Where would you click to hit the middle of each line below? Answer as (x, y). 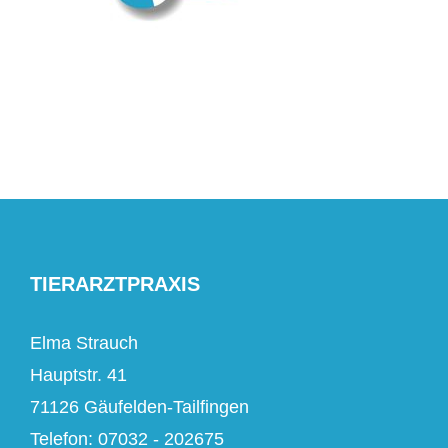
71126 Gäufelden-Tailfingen (139, 407)
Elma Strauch (84, 343)
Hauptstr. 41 (78, 375)
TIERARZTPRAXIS (115, 284)
